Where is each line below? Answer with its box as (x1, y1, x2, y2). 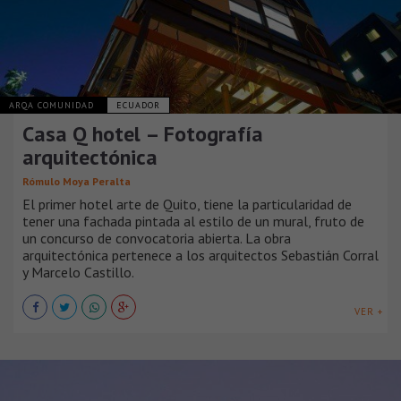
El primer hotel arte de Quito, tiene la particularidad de (22, 195, 352, 214)
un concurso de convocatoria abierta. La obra (22, 229, 291, 248)
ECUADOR (116, 99, 160, 112)
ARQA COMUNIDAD (9, 99, 98, 112)
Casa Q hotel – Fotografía (22, 120, 263, 149)
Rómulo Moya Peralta (22, 175, 131, 189)
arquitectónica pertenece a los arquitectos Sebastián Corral (22, 246, 379, 265)
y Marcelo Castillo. (22, 263, 134, 282)
